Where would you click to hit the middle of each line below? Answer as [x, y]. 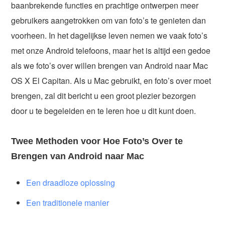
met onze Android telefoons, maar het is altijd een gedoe [111, 50]
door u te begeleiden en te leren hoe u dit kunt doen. [104, 110]
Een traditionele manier [68, 202]
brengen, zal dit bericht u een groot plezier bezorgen [104, 95]
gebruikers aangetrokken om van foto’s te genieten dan [109, 20]
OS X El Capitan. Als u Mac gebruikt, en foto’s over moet [111, 80]
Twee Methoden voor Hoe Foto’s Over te [97, 141]
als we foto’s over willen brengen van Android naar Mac [110, 65]
